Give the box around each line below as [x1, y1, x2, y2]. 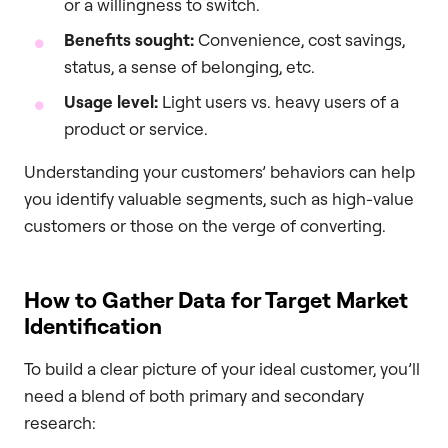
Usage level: [64, 91, 158, 113]
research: [24, 412, 96, 434]
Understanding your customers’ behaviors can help [24, 161, 415, 183]
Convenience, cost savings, [194, 29, 405, 51]
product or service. [64, 118, 208, 140]
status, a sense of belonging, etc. [64, 56, 315, 78]
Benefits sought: [64, 29, 194, 51]
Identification [24, 312, 162, 340]
